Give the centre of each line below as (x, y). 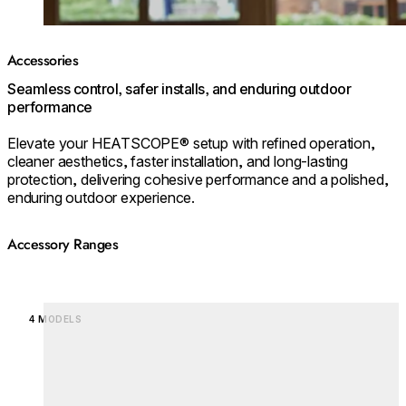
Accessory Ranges (63, 244)
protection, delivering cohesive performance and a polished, (198, 180)
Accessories (43, 60)
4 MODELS (55, 319)
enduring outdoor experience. (101, 198)
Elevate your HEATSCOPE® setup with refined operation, (191, 144)
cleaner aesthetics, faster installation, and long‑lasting (178, 162)
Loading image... (95, 310)
